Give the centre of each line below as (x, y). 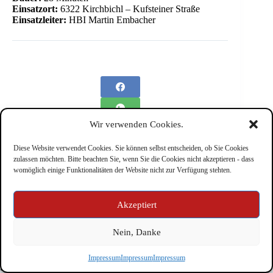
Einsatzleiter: (39, 20)
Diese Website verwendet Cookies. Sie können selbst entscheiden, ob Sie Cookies (131, 148)
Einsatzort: (35, 9)
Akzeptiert (136, 204)
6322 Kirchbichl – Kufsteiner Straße (129, 9)
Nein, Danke (136, 232)
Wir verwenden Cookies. (136, 124)
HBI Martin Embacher (111, 20)
